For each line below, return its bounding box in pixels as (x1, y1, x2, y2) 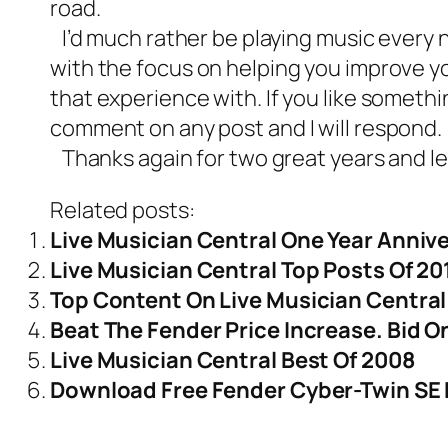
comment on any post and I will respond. (50, 113, 443, 143)
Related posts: (50, 195, 195, 225)
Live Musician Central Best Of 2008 (50, 345, 415, 375)
